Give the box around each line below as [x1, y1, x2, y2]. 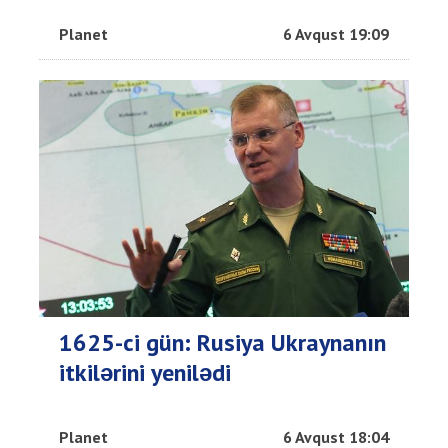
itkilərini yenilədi [59, 357, 231, 389]
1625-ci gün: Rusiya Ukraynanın [59, 327, 386, 359]
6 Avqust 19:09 [283, 24, 389, 45]
